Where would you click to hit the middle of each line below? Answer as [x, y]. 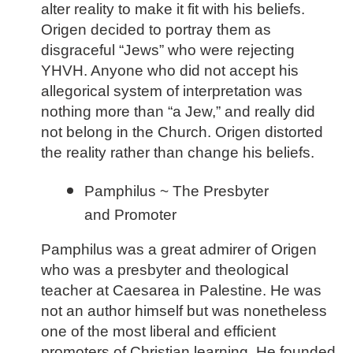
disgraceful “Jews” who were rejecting [168, 50]
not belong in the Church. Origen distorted [182, 132]
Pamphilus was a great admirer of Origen [179, 250]
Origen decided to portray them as [156, 30]
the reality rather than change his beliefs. [178, 153]
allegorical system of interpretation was [172, 91]
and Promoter [130, 214]
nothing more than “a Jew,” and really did [178, 112]
